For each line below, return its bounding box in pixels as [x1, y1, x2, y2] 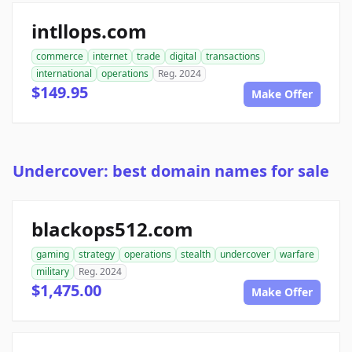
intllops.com [31, 18, 147, 45]
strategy [79, 247, 115, 262]
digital [170, 49, 196, 64]
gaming [36, 247, 69, 262]
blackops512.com [31, 216, 193, 243]
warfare [280, 247, 314, 262]
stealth [181, 247, 211, 262]
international [36, 67, 92, 81]
